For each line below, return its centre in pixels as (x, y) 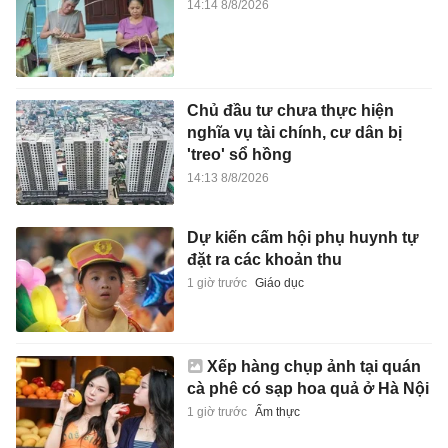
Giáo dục (279, 282)
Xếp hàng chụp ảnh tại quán (313, 366)
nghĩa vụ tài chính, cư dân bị (294, 133)
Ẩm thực (277, 411)
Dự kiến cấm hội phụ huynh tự (302, 237)
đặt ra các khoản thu (264, 259)
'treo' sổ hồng (239, 155)
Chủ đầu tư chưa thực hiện (290, 111)
